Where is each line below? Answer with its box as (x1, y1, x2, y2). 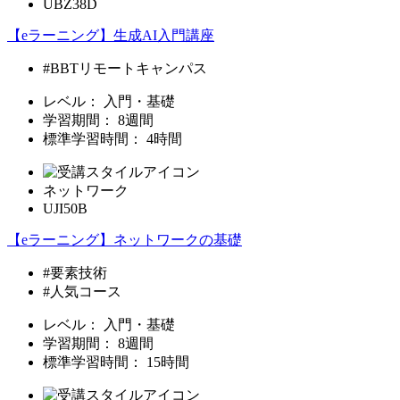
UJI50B (43, 200, 87, 216)
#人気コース (43, 283, 121, 299)
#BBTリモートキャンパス (43, 60, 207, 76)
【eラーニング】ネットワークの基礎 (7, 231, 242, 247)
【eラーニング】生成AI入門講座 (7, 27, 214, 43)
